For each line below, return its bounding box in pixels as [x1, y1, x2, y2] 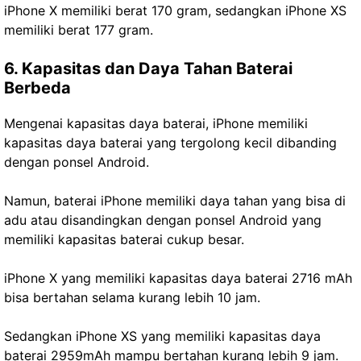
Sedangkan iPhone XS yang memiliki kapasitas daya [4, 327, 321, 344]
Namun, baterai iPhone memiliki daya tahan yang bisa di [4, 192, 346, 209]
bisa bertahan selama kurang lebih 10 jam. [4, 288, 260, 305]
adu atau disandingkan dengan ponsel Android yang [4, 211, 322, 228]
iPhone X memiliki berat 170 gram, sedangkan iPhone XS [4, 2, 346, 19]
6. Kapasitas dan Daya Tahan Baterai [4, 58, 293, 78]
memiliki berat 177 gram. [4, 21, 153, 38]
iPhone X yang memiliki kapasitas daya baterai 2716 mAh [4, 269, 352, 286]
